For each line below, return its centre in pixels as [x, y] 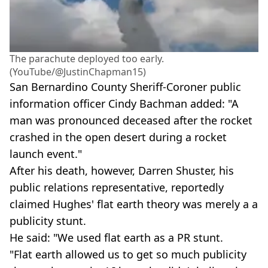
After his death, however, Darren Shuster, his [122, 170]
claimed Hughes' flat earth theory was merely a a [134, 204]
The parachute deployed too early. [87, 58]
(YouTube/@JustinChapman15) [78, 71]
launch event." [46, 153]
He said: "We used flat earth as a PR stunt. [116, 237]
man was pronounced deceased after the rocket [131, 120]
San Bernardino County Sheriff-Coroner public [125, 86]
